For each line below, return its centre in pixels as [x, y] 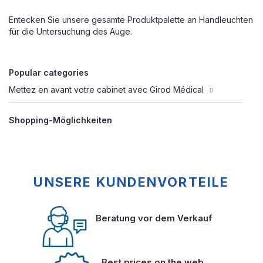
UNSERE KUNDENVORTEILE [131, 182]
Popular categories [49, 73]
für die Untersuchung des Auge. [70, 31]
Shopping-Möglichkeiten [60, 120]
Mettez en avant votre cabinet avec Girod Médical [106, 90]
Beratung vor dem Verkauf [154, 218]
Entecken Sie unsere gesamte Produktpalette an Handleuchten [131, 20]
